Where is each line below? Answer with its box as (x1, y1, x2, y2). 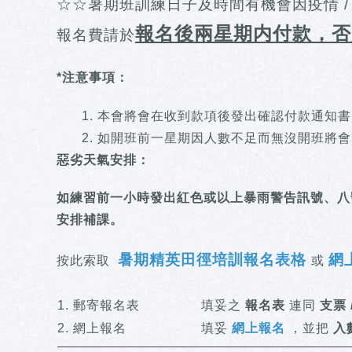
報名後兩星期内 (135, 23, 273, 45)
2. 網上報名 (57, 321, 126, 335)
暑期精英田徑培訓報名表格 (118, 251, 306, 269)
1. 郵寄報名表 (57, 299, 140, 313)
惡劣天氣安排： (57, 152, 150, 167)
